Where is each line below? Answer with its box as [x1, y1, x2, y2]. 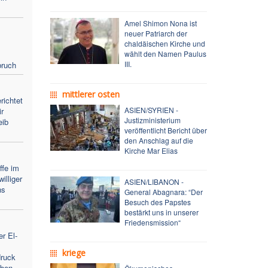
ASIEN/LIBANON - [124, 176, 184, 187]
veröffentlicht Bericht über [124, 124, 207, 135]
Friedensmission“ [124, 217, 181, 227]
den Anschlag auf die [124, 135, 193, 145]
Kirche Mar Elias [124, 145, 178, 156]
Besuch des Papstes [124, 196, 191, 207]
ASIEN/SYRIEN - [124, 104, 178, 115]
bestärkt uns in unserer [124, 206, 199, 217]
